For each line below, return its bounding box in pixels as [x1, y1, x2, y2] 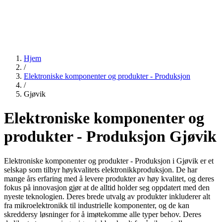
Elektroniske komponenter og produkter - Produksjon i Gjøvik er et [4, 156, 214, 165]
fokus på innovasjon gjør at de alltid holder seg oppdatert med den [4, 183, 210, 192]
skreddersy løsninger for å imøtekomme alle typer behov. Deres [4, 210, 201, 219]
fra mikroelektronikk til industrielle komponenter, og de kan [4, 201, 189, 210]
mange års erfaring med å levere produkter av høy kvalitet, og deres [4, 174, 214, 183]
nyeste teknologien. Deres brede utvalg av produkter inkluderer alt [4, 192, 210, 201]
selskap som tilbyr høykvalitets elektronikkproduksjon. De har [4, 165, 197, 174]
